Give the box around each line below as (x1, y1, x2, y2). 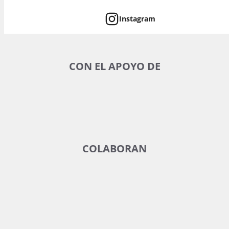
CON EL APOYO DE (68, 59, 161, 73)
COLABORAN (82, 141, 147, 155)
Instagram (119, 14, 155, 24)
